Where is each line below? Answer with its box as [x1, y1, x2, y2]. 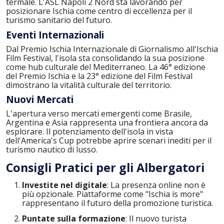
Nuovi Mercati [6, 93, 73, 106]
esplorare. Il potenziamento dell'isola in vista [6, 125, 173, 137]
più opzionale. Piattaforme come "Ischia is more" [22, 188, 203, 200]
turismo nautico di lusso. [6, 143, 97, 155]
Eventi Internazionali [6, 28, 104, 41]
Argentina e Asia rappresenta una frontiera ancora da [6, 116, 208, 128]
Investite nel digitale [22, 179, 107, 191]
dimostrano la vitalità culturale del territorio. [6, 79, 171, 90]
